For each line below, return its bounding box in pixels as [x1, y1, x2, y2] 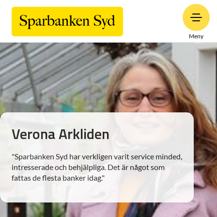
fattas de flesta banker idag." [12, 173, 105, 182]
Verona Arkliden [12, 123, 109, 145]
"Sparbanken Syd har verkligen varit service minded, [12, 152, 182, 161]
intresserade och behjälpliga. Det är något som [12, 162, 165, 171]
